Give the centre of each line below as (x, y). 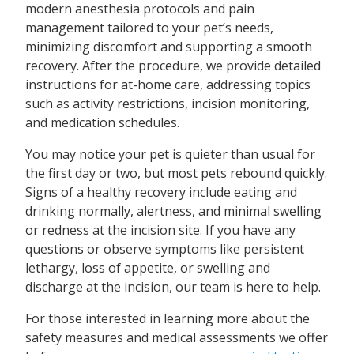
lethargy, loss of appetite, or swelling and (148, 268)
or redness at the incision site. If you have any (160, 230)
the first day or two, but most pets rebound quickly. (176, 173)
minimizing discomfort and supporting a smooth (169, 47)
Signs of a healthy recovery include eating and (161, 192)
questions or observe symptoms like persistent (165, 249)
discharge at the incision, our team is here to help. (173, 287)
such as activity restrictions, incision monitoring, (168, 104)
